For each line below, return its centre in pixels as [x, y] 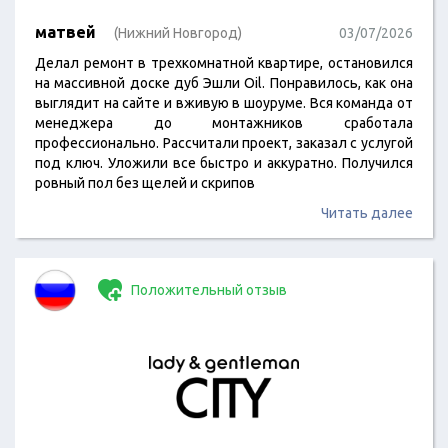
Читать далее [367, 213]
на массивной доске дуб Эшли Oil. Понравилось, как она [224, 83]
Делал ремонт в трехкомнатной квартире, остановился [224, 63]
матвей [65, 32]
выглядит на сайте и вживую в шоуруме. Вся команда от [224, 103]
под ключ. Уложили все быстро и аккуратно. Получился [224, 163]
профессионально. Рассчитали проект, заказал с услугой [224, 143]
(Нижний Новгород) [178, 33]
